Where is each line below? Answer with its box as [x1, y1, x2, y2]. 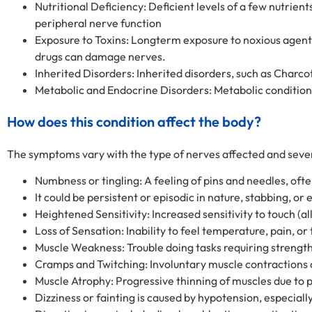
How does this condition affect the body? [7, 112, 261, 130]
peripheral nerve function [35, 15, 162, 30]
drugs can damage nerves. [35, 49, 166, 63]
